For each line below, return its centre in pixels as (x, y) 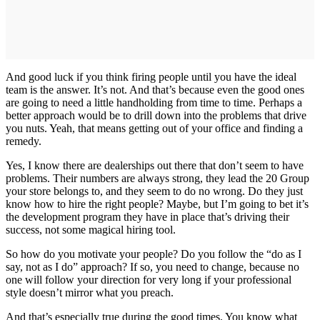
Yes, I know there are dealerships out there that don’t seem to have (155, 165)
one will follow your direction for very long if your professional (149, 279)
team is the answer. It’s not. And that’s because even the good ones (155, 89)
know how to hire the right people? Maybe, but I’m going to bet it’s (157, 204)
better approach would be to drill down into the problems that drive (156, 115)
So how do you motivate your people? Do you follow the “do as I (154, 254)
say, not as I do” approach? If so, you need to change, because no (152, 266)
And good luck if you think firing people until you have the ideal (151, 76)
